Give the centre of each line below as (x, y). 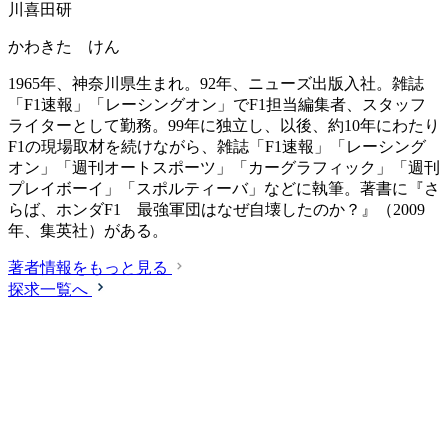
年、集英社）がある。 (88, 230)
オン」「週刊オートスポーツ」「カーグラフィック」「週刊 (224, 167)
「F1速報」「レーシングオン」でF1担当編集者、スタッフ (217, 104)
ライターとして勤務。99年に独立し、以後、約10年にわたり (224, 125)
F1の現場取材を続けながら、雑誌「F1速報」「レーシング (217, 146)
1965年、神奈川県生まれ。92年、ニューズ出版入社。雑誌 (216, 83)
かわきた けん (64, 46)
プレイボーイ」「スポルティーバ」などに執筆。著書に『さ (224, 188)
